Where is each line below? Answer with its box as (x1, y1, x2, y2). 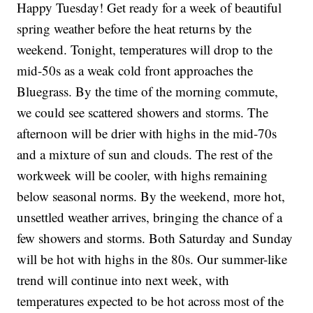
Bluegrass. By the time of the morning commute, (17, 82, 279, 101)
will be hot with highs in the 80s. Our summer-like (17, 250, 288, 268)
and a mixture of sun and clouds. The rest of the (17, 145, 273, 163)
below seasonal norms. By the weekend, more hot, (17, 187, 286, 205)
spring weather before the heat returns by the (17, 20, 252, 38)
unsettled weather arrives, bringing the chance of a (17, 208, 283, 226)
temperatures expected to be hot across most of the (17, 292, 284, 310)
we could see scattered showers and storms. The (17, 103, 269, 122)
